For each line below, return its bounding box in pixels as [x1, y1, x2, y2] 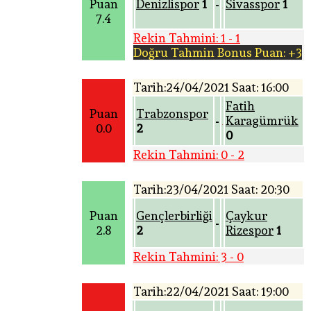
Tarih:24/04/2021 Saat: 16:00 [133, 80, 289, 95]
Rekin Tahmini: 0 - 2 [133, 147, 244, 162]
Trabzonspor [136, 106, 208, 121]
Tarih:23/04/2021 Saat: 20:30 [133, 182, 289, 197]
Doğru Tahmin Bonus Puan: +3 [133, 45, 302, 60]
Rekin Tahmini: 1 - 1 [133, 31, 240, 46]
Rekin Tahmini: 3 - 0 [133, 249, 244, 264]
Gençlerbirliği [136, 208, 212, 224]
